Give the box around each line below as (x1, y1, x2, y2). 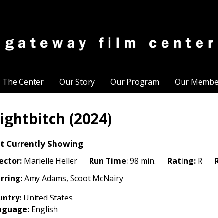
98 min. (128, 155, 156, 166)
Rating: (167, 155, 196, 166)
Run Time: (89, 155, 128, 166)
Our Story (59, 76, 95, 87)
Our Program (110, 76, 159, 87)
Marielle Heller (22, 155, 77, 166)
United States (21, 192, 73, 203)
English (29, 204, 58, 215)
